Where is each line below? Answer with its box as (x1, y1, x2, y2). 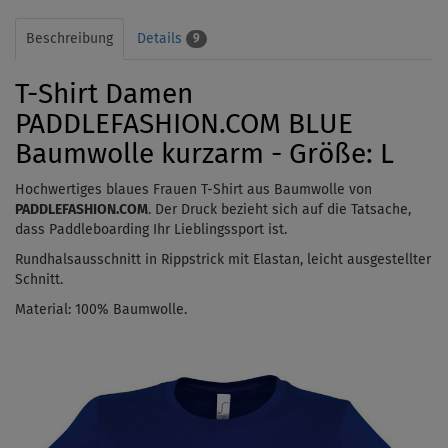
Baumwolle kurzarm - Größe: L (15, 140, 394, 169)
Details (137, 31, 186, 46)
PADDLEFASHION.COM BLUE (15, 110, 353, 139)
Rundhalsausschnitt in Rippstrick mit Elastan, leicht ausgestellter (15, 252, 431, 267)
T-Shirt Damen (15, 80, 193, 109)
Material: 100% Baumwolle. (15, 302, 187, 317)
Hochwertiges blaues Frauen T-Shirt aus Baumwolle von (15, 182, 372, 197)
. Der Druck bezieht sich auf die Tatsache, (148, 202, 411, 217)
